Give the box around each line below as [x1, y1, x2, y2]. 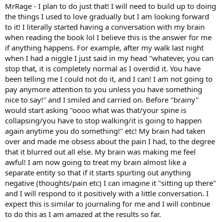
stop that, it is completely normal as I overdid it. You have [5, 63, 201, 73]
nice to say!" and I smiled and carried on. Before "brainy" [5, 94, 199, 105]
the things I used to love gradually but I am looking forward [5, 11, 209, 21]
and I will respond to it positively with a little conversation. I [5, 188, 209, 198]
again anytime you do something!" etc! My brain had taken [5, 125, 205, 136]
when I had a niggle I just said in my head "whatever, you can [5, 53, 214, 63]
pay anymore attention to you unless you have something [5, 84, 202, 94]
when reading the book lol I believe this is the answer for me [5, 32, 212, 42]
